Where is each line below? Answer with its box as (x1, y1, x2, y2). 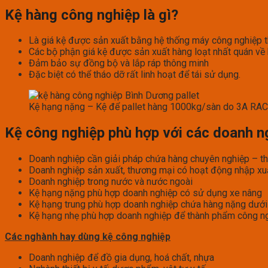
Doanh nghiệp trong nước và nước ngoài (29, 176, 193, 188)
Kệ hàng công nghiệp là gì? (5, 6, 178, 23)
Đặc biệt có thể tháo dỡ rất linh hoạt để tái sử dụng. (29, 69, 240, 81)
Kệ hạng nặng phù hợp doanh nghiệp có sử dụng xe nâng (29, 187, 262, 199)
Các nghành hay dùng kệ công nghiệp (5, 231, 170, 243)
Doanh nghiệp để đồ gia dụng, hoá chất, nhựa (29, 252, 214, 264)
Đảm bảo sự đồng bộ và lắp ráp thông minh (29, 57, 209, 69)
